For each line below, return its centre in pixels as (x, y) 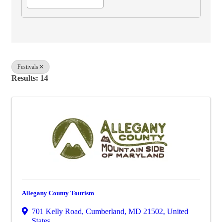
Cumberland (105, 211)
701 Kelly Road (57, 211)
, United (176, 211)
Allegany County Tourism (58, 193)
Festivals (28, 67)
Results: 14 (30, 78)
